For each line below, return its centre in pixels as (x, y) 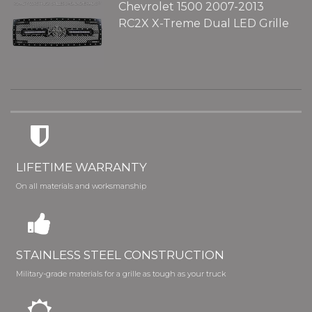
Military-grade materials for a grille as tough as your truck (121, 273)
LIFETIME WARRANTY (82, 167)
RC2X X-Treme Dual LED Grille (203, 23)
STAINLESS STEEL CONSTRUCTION (120, 255)
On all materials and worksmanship (81, 186)
